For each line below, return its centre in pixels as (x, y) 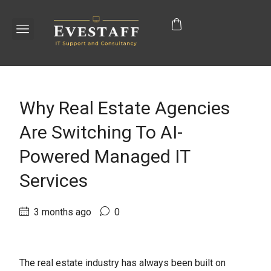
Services (54, 180)
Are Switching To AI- (101, 132)
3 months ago (61, 212)
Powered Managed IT (105, 156)
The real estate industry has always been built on (122, 263)
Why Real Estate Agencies (125, 108)
